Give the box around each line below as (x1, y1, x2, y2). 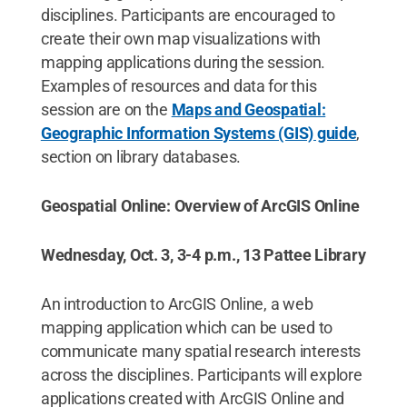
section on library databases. (40, 147, 241, 166)
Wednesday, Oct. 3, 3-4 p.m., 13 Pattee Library (40, 245, 366, 264)
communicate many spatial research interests (40, 342, 362, 361)
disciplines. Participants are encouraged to (40, 5, 336, 25)
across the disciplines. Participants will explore (40, 365, 362, 384)
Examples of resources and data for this (40, 76, 317, 95)
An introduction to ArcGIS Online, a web (40, 294, 313, 313)
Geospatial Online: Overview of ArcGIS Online (40, 196, 360, 215)
